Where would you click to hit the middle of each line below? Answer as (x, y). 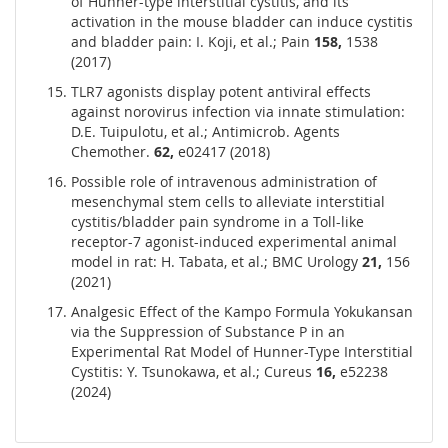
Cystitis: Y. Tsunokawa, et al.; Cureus (193, 372)
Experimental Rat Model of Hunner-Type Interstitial (242, 352)
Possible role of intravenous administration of (224, 182)
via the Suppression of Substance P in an (208, 332)
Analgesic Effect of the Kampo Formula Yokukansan (242, 312)
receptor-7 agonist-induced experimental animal (234, 242)
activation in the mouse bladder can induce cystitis (242, 22)
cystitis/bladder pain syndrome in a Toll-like (217, 222)
